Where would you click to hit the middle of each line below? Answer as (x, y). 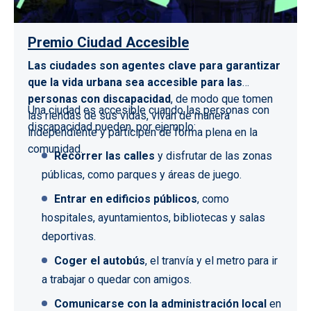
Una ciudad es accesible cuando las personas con (149, 110)
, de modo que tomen (222, 99)
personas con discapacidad (99, 99)
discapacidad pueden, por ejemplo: (112, 127)
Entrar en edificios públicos (126, 199)
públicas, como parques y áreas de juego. (142, 175)
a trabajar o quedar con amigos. (117, 280)
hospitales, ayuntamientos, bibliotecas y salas (153, 218)
